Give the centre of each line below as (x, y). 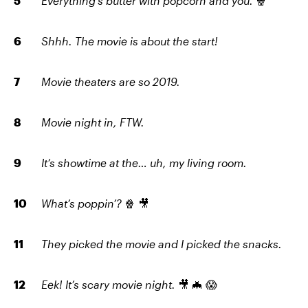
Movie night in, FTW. (93, 122)
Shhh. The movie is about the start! (130, 41)
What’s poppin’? (81, 203)
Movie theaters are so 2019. (111, 81)
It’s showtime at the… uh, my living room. (144, 162)
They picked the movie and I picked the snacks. (162, 243)
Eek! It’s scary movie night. (110, 284)
